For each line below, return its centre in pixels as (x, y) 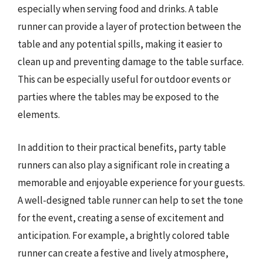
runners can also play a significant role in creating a (124, 165)
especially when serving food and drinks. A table (118, 9)
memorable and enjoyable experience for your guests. (131, 182)
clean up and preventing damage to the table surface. (131, 62)
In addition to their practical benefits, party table (122, 147)
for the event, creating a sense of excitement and (121, 218)
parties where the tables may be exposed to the (118, 97)
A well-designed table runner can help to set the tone (130, 200)
